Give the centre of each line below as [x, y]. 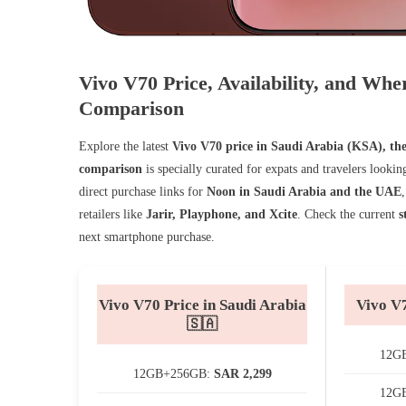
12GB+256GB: [173, 373]
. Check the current [348, 214]
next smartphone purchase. [147, 237]
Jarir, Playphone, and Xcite [222, 214]
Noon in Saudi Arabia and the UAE [304, 191]
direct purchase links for [143, 191]
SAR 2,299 [242, 373]
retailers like [112, 214]
